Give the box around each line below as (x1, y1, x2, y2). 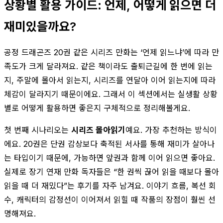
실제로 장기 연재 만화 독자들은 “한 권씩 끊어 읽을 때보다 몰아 (4, 166, 219, 177)
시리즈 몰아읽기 (71, 124, 125, 135)
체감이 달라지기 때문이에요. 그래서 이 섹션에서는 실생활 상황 (4, 89, 218, 99)
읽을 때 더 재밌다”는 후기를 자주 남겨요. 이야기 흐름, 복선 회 (4, 180, 216, 191)
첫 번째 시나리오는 (4, 124, 71, 135)
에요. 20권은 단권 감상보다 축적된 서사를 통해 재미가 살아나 (4, 138, 215, 149)
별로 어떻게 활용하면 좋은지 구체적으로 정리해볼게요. (4, 103, 190, 113)
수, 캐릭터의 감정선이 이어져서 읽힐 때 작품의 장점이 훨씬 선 (4, 194, 216, 205)
